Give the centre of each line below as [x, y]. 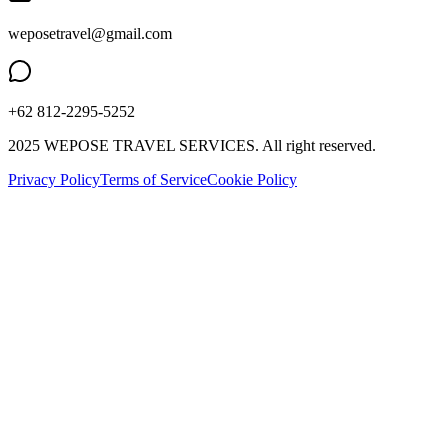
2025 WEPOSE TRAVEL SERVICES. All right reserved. [192, 146]
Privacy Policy [54, 180]
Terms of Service [153, 180]
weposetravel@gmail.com [90, 34]
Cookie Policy [252, 180]
